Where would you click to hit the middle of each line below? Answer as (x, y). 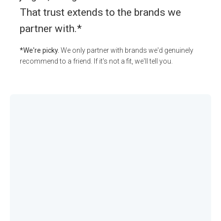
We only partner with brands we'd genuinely (127, 51)
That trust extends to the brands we (100, 13)
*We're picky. (40, 51)
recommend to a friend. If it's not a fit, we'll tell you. (96, 61)
